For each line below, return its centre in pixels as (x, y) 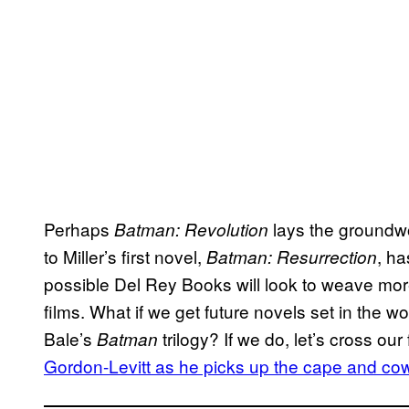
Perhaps (79, 228)
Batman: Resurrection (292, 256)
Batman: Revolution (191, 229)
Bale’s (70, 338)
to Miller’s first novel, (125, 256)
